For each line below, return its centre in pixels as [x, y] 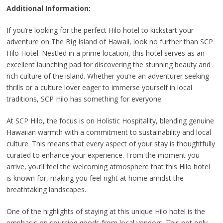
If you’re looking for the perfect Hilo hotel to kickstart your [100, 30]
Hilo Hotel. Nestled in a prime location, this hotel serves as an [105, 53]
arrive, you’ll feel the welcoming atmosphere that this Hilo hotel [108, 166]
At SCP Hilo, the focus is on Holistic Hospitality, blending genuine [110, 120]
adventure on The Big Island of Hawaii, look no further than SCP [110, 41]
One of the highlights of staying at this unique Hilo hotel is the [106, 211]
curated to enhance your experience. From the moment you [103, 155]
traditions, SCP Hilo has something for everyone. [84, 99]
